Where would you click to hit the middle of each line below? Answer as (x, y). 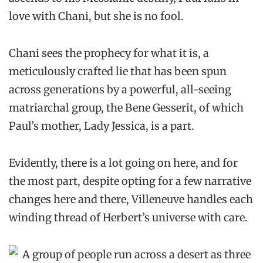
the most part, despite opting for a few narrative (130, 181)
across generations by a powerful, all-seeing (120, 89)
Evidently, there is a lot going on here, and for (123, 163)
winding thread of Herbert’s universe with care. (128, 218)
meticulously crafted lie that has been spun (118, 71)
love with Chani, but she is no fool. (96, 16)
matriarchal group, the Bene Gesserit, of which (126, 107)
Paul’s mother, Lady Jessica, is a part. (102, 126)
